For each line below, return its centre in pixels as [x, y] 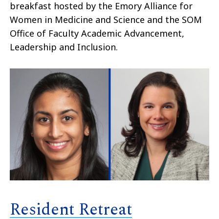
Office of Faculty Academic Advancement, [97, 33]
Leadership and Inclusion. [65, 47]
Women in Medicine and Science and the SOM [106, 19]
